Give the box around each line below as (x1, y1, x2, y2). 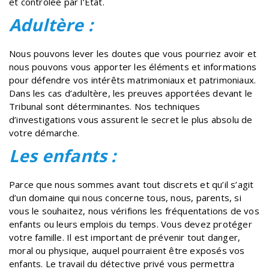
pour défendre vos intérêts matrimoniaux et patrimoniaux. (9, 73, 256, 86)
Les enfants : (9, 144, 116, 167)
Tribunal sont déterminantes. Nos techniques (9, 100, 201, 112)
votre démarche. (9, 126, 79, 139)
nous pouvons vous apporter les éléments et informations (9, 60, 257, 73)
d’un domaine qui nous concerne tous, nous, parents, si (9, 191, 241, 204)
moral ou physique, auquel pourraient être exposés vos (9, 244, 245, 256)
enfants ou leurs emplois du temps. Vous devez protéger (9, 217, 252, 230)
